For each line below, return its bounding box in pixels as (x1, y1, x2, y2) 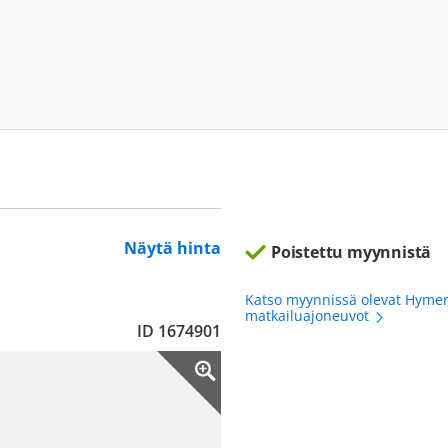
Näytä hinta (124, 237, 221, 259)
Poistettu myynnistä (271, 241, 432, 263)
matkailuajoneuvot (245, 306, 373, 325)
